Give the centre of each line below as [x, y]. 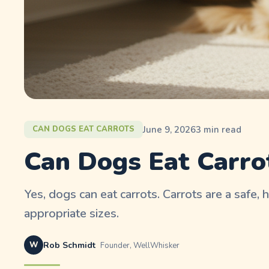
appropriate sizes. [72, 213]
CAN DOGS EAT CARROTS [84, 129]
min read [222, 129]
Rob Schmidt [70, 245]
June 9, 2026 [170, 129]
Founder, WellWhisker [140, 246]
